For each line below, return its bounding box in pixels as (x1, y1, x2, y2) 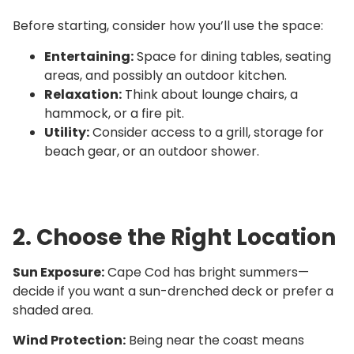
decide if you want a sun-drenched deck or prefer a (13, 281, 333, 300)
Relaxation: (44, 85, 122, 104)
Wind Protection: (13, 330, 126, 349)
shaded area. (13, 300, 93, 319)
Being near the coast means (126, 330, 304, 349)
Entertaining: (44, 47, 134, 66)
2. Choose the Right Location (13, 221, 336, 253)
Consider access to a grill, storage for (89, 122, 324, 141)
